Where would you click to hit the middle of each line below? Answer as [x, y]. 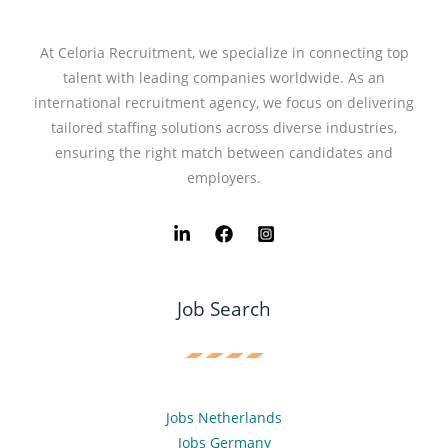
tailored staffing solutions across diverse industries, [224, 127]
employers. [224, 177]
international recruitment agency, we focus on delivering [224, 102]
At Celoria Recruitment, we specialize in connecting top [224, 52]
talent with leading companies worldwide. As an [224, 77]
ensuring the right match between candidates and [224, 152]
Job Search [224, 308]
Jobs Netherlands [224, 417]
